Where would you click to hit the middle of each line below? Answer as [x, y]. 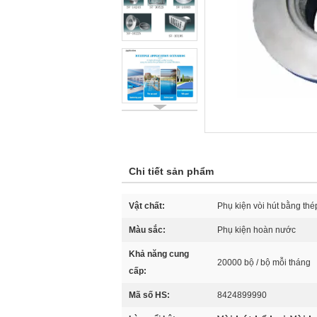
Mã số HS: [149, 295]
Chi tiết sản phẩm [171, 171]
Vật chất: [147, 206]
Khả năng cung [159, 254]
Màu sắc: [147, 230]
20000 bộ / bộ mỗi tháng [264, 263]
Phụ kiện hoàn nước [257, 230]
